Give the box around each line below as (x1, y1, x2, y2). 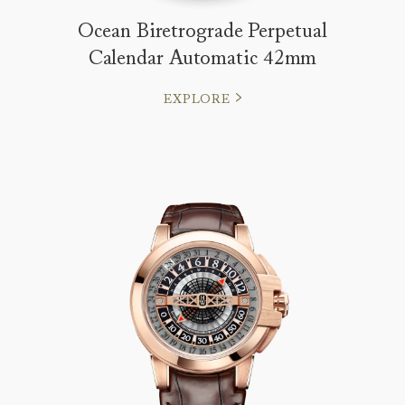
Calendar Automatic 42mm (88, 44, 317, 71)
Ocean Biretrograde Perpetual (78, 17, 327, 43)
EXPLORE (164, 91, 231, 107)
